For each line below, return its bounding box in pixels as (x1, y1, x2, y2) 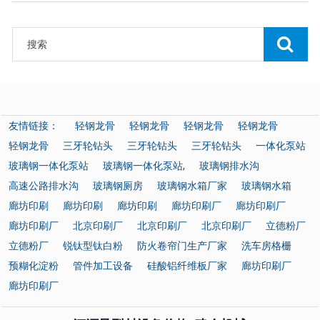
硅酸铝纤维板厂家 (147, 260, 228, 272)
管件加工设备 (73, 260, 134, 272)
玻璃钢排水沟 (199, 160, 260, 172)
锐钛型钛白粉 (63, 240, 124, 252)
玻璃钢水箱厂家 (157, 180, 228, 192)
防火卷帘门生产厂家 (137, 240, 228, 252)
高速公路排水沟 (9, 180, 79, 192)
